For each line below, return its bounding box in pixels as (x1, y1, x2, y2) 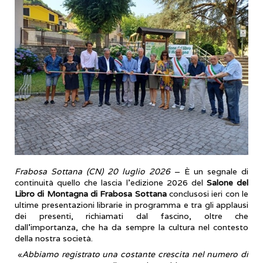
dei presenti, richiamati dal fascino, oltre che (15, 211, 248, 222)
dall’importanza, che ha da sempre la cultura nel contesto (15, 222, 248, 233)
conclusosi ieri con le (166, 188, 249, 200)
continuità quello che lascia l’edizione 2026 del (15, 177, 207, 188)
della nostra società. (15, 233, 97, 244)
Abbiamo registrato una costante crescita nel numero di (22, 249, 248, 260)
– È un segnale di (170, 166, 248, 177)
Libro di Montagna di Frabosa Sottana (15, 188, 167, 200)
